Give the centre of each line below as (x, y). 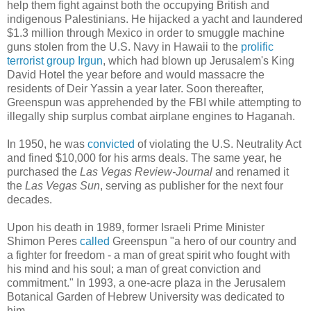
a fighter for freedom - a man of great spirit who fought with (149, 255)
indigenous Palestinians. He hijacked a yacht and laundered (155, 19)
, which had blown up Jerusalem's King (199, 60)
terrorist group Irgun (55, 60)
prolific (257, 47)
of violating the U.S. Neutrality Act (218, 144)
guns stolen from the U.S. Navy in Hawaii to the (124, 47)
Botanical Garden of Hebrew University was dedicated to (146, 296)
